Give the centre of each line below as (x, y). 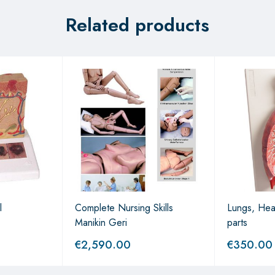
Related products (137, 25)
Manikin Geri (101, 223)
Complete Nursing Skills (124, 208)
